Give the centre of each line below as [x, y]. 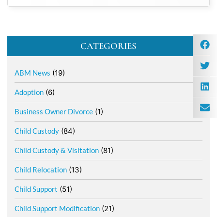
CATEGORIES [108, 46]
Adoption [29, 92]
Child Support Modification [57, 209]
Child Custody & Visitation [57, 150]
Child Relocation [41, 170]
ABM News [32, 73]
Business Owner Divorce [54, 112]
